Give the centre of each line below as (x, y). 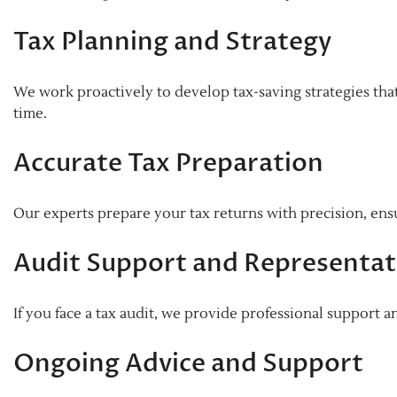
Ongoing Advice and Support (188, 363)
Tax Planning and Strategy (172, 41)
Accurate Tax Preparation (168, 163)
